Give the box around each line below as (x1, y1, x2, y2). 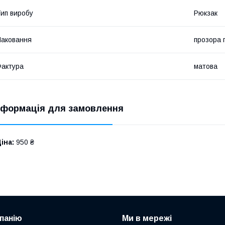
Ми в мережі (122, 213, 172, 222)
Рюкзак (194, 9, 217, 17)
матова (194, 62, 217, 70)
